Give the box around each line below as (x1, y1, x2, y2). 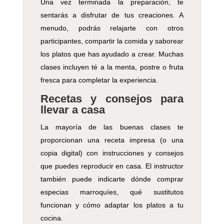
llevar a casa (40, 103, 105, 116)
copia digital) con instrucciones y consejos (40, 149, 184, 157)
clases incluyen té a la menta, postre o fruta (40, 63, 184, 71)
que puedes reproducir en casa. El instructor (40, 162, 184, 170)
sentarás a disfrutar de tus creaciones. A (40, 11, 184, 19)
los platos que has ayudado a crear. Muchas (40, 50, 184, 58)
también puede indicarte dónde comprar (40, 175, 184, 183)
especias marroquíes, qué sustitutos (40, 188, 184, 196)
